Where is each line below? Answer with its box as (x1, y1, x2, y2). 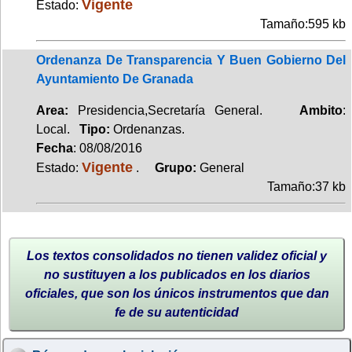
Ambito (299, 103, 343, 117)
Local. (36, 122, 79, 136)
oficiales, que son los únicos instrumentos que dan (24, 286, 329, 300)
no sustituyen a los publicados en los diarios (43, 267, 310, 281)
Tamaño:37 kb (267, 179, 346, 193)
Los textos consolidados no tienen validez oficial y (27, 248, 327, 262)
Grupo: (142, 160, 200, 174)
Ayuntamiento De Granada (36, 71, 193, 86)
